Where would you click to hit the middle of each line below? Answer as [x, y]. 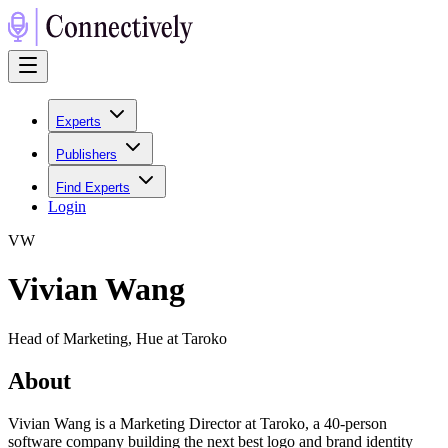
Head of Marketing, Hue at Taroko [117, 338]
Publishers [86, 154]
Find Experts [93, 187]
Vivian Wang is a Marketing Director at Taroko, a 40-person [197, 423]
